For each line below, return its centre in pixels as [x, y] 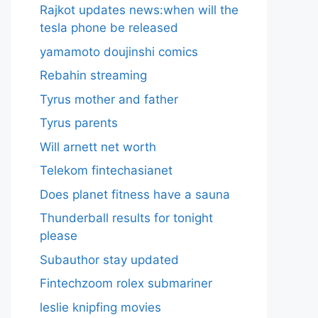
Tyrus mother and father [109, 99]
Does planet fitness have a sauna [135, 194]
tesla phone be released [109, 28]
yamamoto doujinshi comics [119, 51]
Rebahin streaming [93, 75]
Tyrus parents [79, 123]
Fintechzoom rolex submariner [126, 283]
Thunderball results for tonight [126, 218]
